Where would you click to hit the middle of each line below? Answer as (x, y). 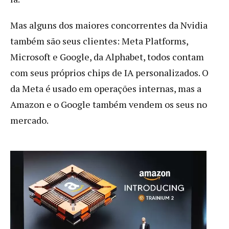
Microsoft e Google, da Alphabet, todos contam (107, 56)
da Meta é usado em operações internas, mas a (106, 88)
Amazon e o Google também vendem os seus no (109, 104)
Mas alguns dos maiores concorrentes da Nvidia (109, 25)
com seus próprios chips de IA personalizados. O (109, 72)
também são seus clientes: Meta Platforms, (99, 41)
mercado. (29, 120)
